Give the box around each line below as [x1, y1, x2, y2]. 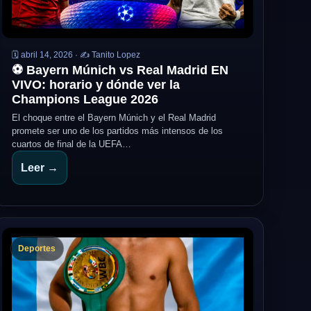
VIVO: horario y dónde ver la [12, 78, 180, 92]
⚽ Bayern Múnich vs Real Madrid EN [12, 63, 228, 77]
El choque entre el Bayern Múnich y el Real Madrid [12, 112, 216, 123]
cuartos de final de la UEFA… [12, 139, 131, 149]
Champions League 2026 [12, 92, 158, 106]
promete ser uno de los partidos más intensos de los [12, 126, 223, 136]
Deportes [18, 244, 56, 253]
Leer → [21, 162, 58, 174]
